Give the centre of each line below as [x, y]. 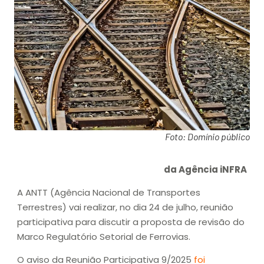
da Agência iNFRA [205, 169]
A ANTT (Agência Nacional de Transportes [109, 193]
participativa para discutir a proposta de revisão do [131, 222]
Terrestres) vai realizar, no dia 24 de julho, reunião [125, 207]
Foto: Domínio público [207, 136]
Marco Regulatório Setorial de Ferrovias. [104, 237]
